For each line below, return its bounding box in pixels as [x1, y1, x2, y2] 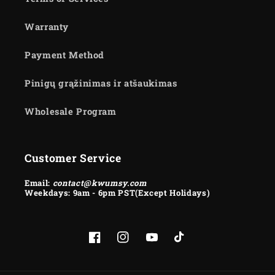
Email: [25, 177, 53, 188]
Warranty [25, 21, 69, 33]
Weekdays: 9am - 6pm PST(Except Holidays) [25, 187, 211, 198]
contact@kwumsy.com [52, 177, 147, 188]
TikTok [173, 238, 206, 250]
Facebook [88, 238, 133, 250]
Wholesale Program [25, 106, 117, 118]
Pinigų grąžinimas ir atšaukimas [25, 77, 177, 90]
